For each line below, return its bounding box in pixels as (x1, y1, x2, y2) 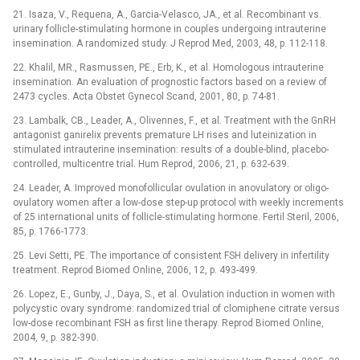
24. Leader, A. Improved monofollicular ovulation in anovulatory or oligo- (13, 182, 329, 194)
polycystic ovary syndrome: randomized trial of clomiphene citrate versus (13, 302, 340, 314)
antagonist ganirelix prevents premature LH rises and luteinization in (13, 129, 317, 141)
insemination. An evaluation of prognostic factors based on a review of (13, 76, 327, 88)
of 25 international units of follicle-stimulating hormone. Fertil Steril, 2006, (13, 211, 339, 223)
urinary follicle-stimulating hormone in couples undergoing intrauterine (13, 22, 326, 35)
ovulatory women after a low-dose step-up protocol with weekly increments (13, 196, 344, 208)
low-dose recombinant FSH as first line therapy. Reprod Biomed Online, (13, 317, 324, 329)
